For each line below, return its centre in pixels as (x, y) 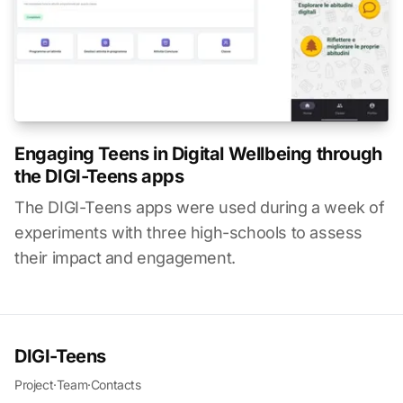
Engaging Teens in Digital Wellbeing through (198, 153)
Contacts (116, 384)
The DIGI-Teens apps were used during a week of (200, 207)
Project (34, 384)
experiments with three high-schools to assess (189, 232)
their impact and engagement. (125, 257)
